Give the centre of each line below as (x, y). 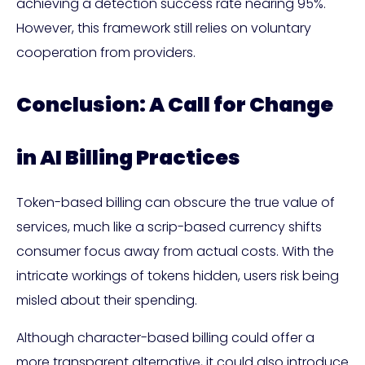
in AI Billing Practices (128, 157)
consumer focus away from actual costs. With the (175, 251)
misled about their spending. (107, 300)
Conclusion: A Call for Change (175, 104)
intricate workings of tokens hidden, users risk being (178, 275)
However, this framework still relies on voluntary (164, 28)
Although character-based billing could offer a (165, 337)
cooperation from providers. (106, 52)
